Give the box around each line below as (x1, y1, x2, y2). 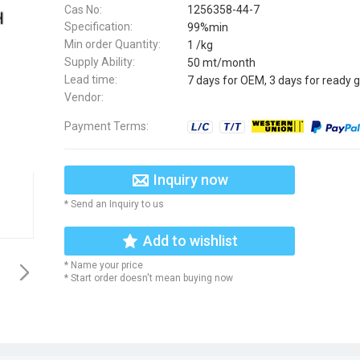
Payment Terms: (64, 119, 149, 133)
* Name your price (64, 259, 143, 271)
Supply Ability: (64, 55, 135, 68)
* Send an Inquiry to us (64, 198, 164, 210)
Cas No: (64, 2, 102, 16)
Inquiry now (153, 170, 228, 188)
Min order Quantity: (64, 38, 161, 51)
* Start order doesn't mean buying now (64, 272, 233, 284)
